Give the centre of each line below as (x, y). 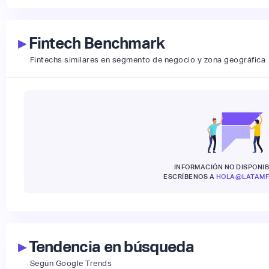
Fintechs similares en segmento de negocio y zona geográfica (148, 60)
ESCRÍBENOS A (190, 177)
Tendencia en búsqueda (110, 247)
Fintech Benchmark (95, 44)
